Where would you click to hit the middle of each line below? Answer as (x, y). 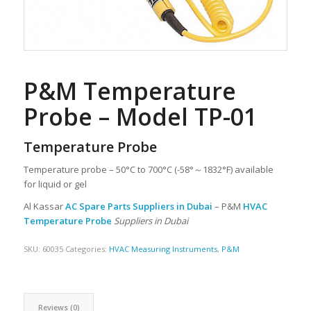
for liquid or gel (55, 184)
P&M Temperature (129, 91)
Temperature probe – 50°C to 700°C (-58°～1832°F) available (148, 169)
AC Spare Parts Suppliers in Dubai (138, 206)
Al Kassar (44, 206)
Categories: (87, 249)
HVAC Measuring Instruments (163, 249)
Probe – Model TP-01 (140, 116)
